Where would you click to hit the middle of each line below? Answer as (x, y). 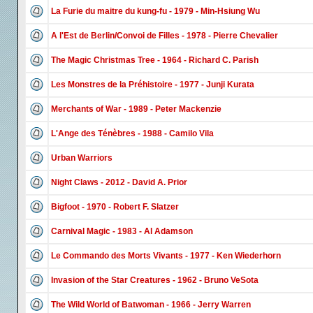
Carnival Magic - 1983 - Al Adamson (122, 231)
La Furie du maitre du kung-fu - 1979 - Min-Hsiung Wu (155, 11)
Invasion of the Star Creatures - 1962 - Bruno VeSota (155, 280)
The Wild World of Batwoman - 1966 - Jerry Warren (151, 305)
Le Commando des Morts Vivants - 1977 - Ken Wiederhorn (166, 256)
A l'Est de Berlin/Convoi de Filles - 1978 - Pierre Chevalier (165, 36)
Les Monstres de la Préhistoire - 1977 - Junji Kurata (153, 85)
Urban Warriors (82, 158)
